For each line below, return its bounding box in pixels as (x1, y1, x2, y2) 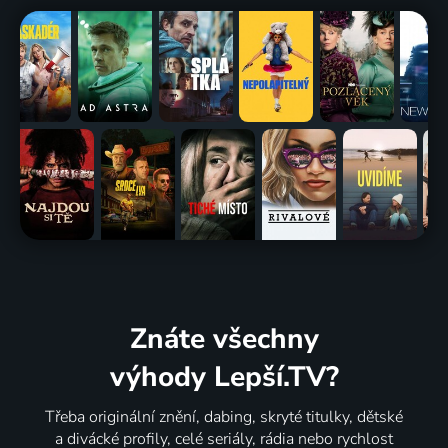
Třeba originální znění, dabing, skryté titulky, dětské (45, 406, 403, 428)
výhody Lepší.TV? (109, 358, 339, 397)
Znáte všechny (129, 320, 319, 359)
